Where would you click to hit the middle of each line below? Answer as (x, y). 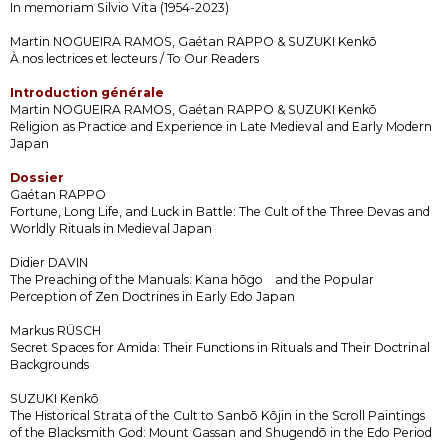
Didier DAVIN (49, 262)
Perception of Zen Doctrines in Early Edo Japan (152, 296)
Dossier (37, 177)
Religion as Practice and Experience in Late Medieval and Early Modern (221, 126)
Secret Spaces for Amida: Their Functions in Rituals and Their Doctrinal (220, 347)
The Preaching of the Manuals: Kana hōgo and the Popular (192, 279)
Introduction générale (87, 92)
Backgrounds (49, 364)
